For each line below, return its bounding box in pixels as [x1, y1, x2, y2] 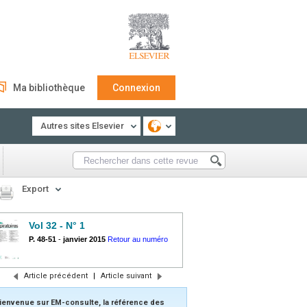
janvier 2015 [63, 235, 106, 243]
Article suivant [100, 271, 151, 280]
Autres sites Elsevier [40, 121, 124, 131]
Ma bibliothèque [13, 82, 85, 93]
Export [22, 184, 49, 194]
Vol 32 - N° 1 [29, 220, 85, 231]
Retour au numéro [108, 235, 168, 243]
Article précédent [23, 271, 88, 280]
